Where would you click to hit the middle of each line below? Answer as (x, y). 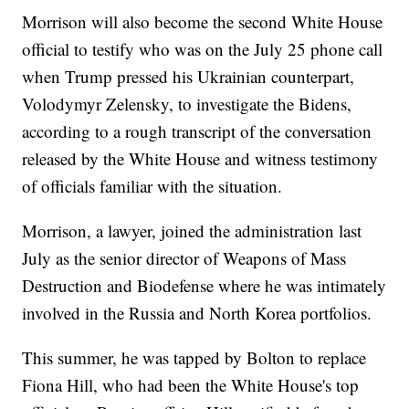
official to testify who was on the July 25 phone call (203, 49)
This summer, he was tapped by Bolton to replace (194, 358)
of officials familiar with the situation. (152, 186)
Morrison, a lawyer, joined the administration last (192, 231)
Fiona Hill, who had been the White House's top (191, 385)
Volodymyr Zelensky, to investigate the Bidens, (187, 104)
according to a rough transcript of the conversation (197, 131)
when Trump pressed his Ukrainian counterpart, (189, 77)
